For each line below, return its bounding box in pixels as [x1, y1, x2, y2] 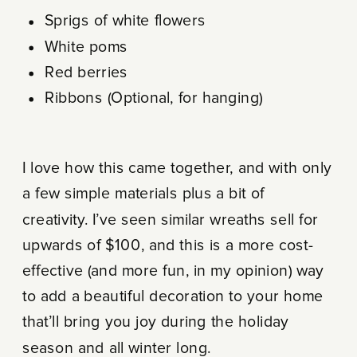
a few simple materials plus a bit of [22, 186, 265, 202]
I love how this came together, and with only [22, 160, 332, 176]
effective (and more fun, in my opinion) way [22, 262, 324, 279]
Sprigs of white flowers [44, 13, 206, 29]
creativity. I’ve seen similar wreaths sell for [22, 211, 319, 228]
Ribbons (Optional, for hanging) [44, 89, 263, 106]
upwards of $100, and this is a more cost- [22, 237, 314, 253]
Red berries [44, 64, 128, 80]
